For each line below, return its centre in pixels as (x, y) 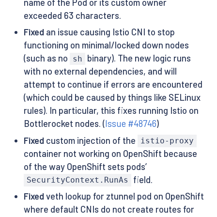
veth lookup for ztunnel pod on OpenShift (124, 196)
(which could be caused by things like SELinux (112, 98)
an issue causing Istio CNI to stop (109, 32)
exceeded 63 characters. (72, 15)
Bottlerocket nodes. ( (64, 124)
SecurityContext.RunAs (77, 180)
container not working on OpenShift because (110, 153)
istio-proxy (167, 141)
